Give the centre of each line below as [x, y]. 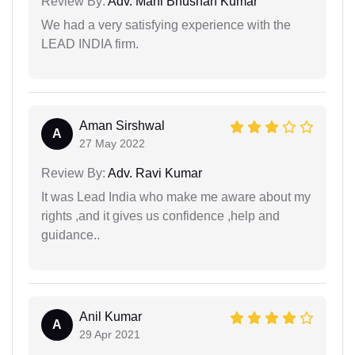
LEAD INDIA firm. [90, 44]
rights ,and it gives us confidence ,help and [160, 216]
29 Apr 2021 [110, 334]
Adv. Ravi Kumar [154, 173]
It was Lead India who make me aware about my [176, 197]
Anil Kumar [111, 316]
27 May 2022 [112, 143]
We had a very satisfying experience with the [166, 25]
